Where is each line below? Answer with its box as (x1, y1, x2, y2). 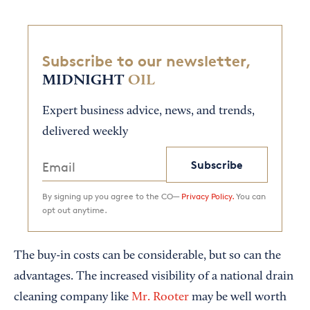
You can (234, 191, 266, 202)
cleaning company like (14, 291, 131, 304)
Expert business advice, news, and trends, (42, 105, 255, 118)
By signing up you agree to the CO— (42, 191, 181, 202)
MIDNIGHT (42, 73, 124, 89)
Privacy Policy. (181, 191, 234, 202)
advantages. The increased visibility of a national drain (14, 271, 293, 284)
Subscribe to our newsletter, (42, 52, 250, 71)
